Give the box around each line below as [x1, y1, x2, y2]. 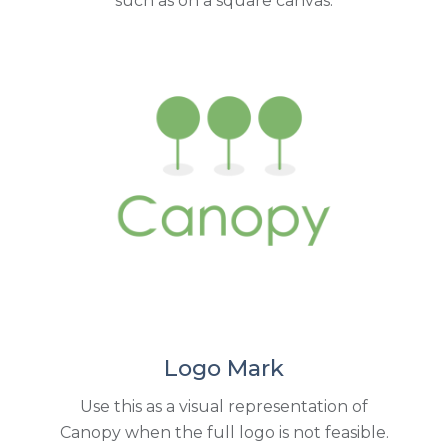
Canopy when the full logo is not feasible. [59, 423, 389, 443]
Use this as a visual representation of [80, 397, 368, 417]
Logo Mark [164, 354, 284, 383]
